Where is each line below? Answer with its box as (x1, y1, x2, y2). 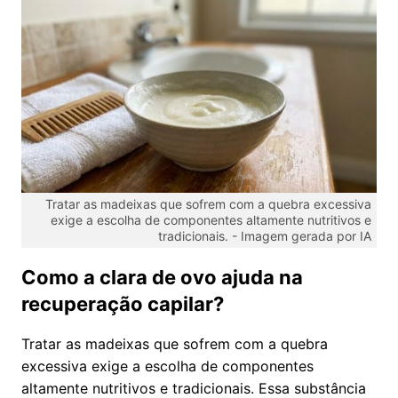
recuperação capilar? (21, 291, 224, 315)
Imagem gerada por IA (241, 227, 371, 243)
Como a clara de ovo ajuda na (21, 265, 303, 289)
